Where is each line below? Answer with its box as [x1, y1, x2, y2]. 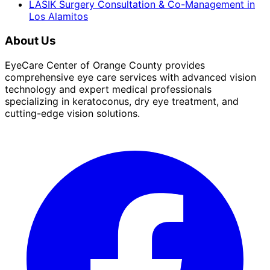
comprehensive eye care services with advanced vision [5, 71, 256, 83]
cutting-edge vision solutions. [5, 107, 140, 119]
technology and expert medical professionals [5, 83, 212, 95]
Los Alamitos [29, 10, 88, 23]
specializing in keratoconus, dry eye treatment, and [5, 95, 239, 107]
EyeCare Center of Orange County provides [5, 58, 205, 71]
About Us [5, 34, 56, 48]
